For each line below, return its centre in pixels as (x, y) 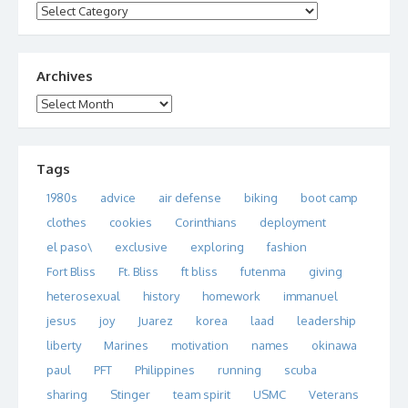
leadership (326, 320)
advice (118, 197)
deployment (293, 222)
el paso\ (69, 246)
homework (231, 296)
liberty (64, 345)
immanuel (311, 296)
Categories (66, 10)
